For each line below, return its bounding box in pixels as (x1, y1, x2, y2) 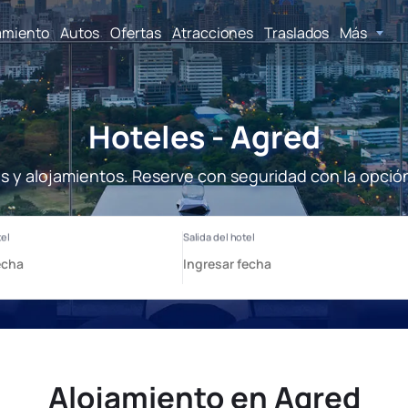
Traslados (264, 22, 329, 43)
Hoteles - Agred (87, 116, 321, 158)
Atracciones (172, 22, 253, 43)
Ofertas (110, 22, 161, 43)
